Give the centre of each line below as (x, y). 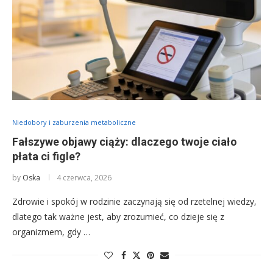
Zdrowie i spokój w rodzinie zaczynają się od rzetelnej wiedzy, (134, 201)
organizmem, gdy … (51, 232)
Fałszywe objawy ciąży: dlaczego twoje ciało (125, 142)
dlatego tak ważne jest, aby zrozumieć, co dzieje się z (118, 217)
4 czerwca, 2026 (84, 178)
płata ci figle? (46, 156)
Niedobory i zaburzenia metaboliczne (74, 122)
